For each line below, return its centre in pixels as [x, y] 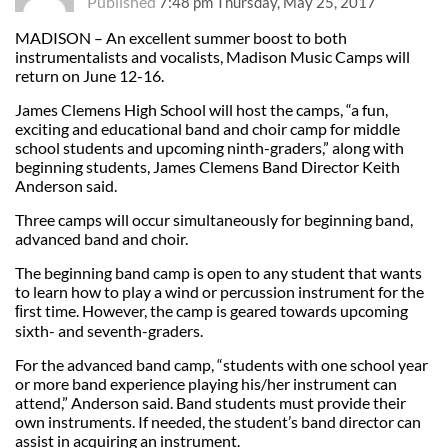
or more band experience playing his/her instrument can [206, 383]
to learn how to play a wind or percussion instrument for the [219, 291]
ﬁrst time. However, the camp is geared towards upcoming [211, 310]
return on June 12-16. [89, 75]
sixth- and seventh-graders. [109, 330]
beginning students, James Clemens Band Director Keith [207, 166]
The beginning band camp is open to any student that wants [218, 272]
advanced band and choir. [101, 238]
